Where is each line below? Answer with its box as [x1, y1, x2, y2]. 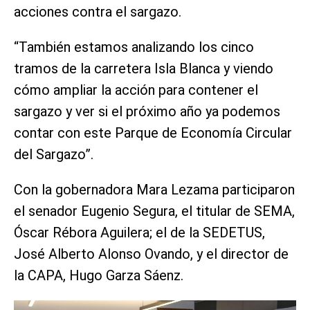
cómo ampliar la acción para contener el [14, 81, 258, 98]
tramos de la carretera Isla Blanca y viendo [14, 60, 273, 77]
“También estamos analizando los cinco [14, 38, 254, 55]
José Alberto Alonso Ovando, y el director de [14, 245, 289, 262]
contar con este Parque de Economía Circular [14, 124, 292, 141]
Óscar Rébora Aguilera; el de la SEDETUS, [14, 224, 265, 241]
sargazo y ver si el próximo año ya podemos [14, 102, 280, 120]
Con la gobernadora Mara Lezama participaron [14, 181, 295, 198]
